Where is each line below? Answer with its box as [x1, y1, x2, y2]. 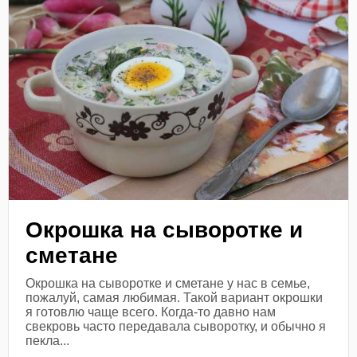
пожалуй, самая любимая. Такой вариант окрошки [25, 290, 324, 304]
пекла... [25, 333, 70, 347]
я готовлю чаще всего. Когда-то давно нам [25, 304, 277, 319]
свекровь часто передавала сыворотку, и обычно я [25, 319, 327, 333]
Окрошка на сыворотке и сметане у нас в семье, [25, 276, 311, 290]
